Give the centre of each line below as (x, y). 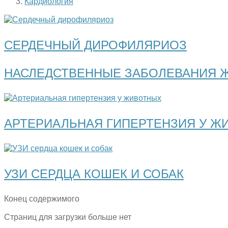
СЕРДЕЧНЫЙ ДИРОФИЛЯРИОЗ (95, 45)
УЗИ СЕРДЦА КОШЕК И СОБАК (94, 174)
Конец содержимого (42, 198)
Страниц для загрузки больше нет (68, 217)
